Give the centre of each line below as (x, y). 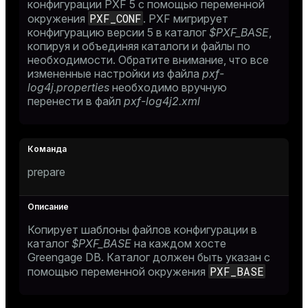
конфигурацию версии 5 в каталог (118, 32)
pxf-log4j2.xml (162, 101)
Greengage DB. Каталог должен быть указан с (149, 257)
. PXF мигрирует (186, 19)
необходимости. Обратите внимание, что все (148, 60)
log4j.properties (68, 87)
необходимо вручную (168, 87)
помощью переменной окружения (118, 272)
